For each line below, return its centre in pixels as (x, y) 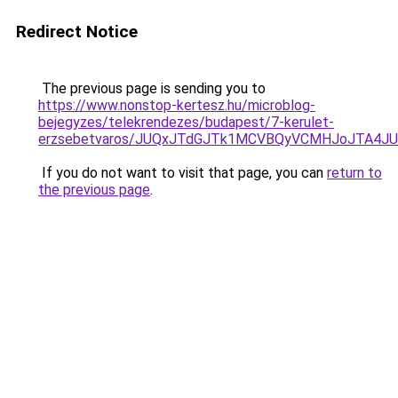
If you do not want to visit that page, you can (183, 173)
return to (354, 173)
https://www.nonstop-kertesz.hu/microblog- (177, 105)
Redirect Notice (77, 32)
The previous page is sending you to (152, 88)
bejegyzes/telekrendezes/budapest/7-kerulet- (186, 122)
